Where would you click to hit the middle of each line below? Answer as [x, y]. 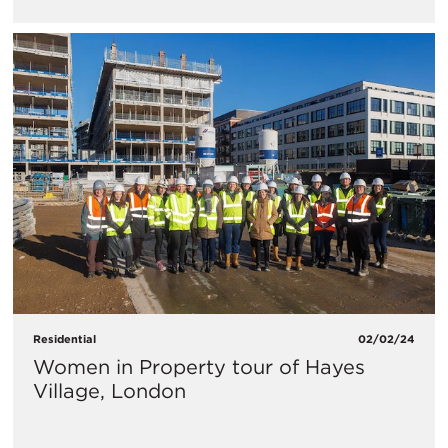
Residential [64, 339]
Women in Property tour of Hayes [199, 367]
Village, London [109, 391]
